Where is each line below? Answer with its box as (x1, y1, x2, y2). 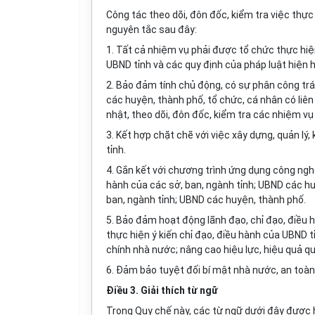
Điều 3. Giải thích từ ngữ (106, 285, 218, 296)
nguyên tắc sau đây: (106, 24, 197, 35)
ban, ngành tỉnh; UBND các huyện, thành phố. (106, 194, 306, 205)
